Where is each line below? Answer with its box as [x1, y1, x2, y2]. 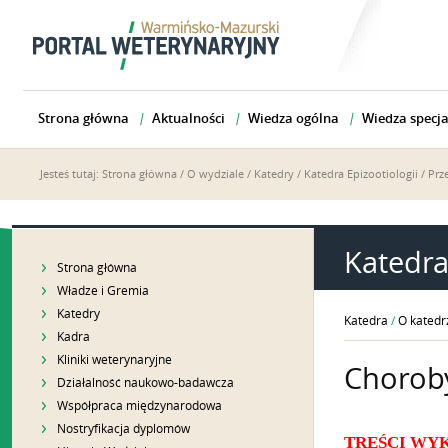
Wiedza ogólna [248, 111, 339, 126]
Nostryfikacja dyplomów [57, 422, 190, 436]
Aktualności [152, 111, 225, 126]
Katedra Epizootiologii [304, 168, 418, 181]
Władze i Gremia [57, 284, 149, 298]
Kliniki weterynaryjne [57, 353, 172, 367]
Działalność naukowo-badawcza [57, 376, 234, 390]
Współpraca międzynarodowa [57, 399, 222, 413]
